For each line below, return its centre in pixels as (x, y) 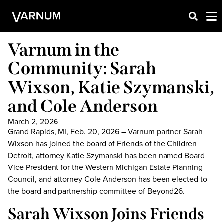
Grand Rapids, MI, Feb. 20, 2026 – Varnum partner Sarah (105, 132)
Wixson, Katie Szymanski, (111, 87)
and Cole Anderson (83, 106)
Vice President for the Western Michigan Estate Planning (105, 167)
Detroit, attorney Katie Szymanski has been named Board (106, 155)
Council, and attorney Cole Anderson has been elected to (108, 179)
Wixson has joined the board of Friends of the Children (102, 143)
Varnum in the (64, 50)
